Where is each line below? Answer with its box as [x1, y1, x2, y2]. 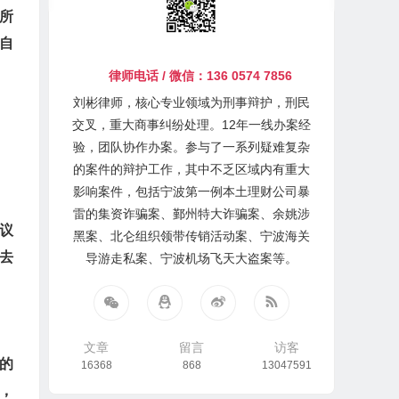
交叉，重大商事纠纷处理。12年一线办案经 [72, 118, 312, 132]
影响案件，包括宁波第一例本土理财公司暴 [73, 184, 311, 199]
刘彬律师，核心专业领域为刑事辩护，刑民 [73, 95, 311, 110]
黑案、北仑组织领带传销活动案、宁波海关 [73, 229, 311, 243]
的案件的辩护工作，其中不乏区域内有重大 [73, 162, 311, 176]
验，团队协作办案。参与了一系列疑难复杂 [73, 140, 311, 154]
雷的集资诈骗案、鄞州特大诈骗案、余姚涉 [73, 207, 311, 221]
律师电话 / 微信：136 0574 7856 [109, 69, 293, 83]
